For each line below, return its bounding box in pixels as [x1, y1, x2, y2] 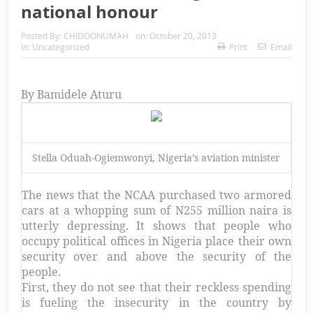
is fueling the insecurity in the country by [21, 295, 291, 311]
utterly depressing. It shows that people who [21, 218, 291, 234]
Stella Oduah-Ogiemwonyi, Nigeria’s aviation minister [32, 151, 281, 165]
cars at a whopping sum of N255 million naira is [21, 203, 291, 219]
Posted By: [20, 30, 64, 42]
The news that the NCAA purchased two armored [21, 187, 291, 203]
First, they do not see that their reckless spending [21, 279, 291, 296]
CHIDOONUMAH [63, 30, 129, 42]
